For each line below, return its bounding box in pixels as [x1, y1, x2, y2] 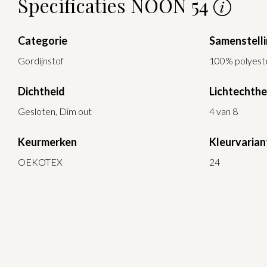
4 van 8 [209, 105, 238, 117]
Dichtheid [18, 84, 65, 98]
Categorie [18, 34, 67, 47]
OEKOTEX [18, 156, 63, 167]
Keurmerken [18, 135, 77, 148]
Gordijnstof [18, 55, 64, 66]
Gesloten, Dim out [18, 105, 92, 117]
